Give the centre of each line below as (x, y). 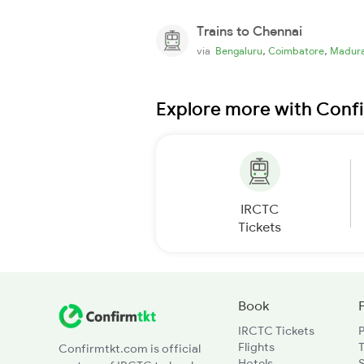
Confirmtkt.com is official (130, 348)
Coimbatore (296, 50)
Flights (256, 347)
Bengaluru (239, 50)
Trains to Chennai (249, 30)
